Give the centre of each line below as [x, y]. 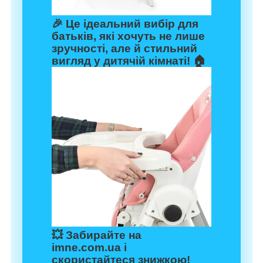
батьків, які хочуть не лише [128, 36]
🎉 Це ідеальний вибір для [125, 23]
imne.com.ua [86, 247]
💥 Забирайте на [97, 235]
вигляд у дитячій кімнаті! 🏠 [129, 60]
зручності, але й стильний [124, 48]
